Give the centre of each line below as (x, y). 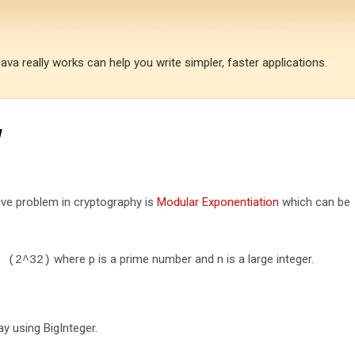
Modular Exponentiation (218, 202)
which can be (315, 202)
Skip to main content (177, 20)
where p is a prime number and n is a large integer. (182, 259)
